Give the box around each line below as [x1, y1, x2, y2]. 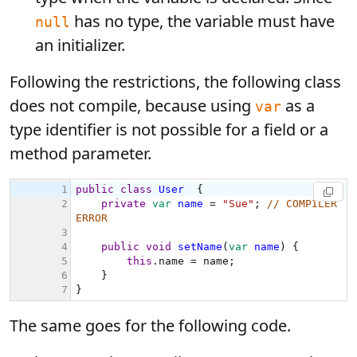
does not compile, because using [10, 95, 255, 116]
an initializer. [35, 34, 125, 56]
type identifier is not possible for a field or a [10, 119, 328, 140]
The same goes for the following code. [10, 315, 291, 336]
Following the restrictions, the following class [10, 71, 341, 92]
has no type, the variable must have [70, 10, 335, 32]
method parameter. [10, 143, 151, 164]
